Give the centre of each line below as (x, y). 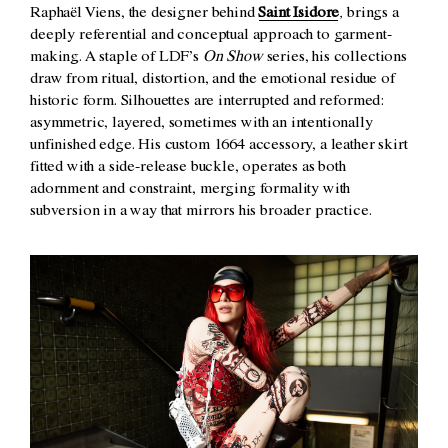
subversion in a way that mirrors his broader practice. (201, 212)
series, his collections (334, 58)
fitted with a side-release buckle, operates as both (188, 168)
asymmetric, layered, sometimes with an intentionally (201, 124)
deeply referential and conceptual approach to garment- (211, 36)
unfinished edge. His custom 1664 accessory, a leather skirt (219, 146)
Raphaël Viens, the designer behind (144, 14)
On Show (232, 58)
